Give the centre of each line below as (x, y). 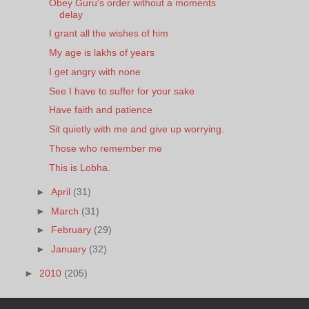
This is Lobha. (79, 167)
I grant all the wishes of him (108, 33)
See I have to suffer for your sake (121, 91)
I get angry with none (94, 71)
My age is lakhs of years (101, 53)
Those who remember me (105, 149)
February (73, 230)
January (70, 249)
